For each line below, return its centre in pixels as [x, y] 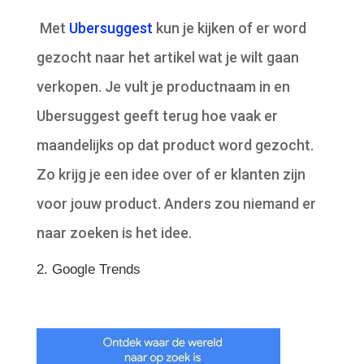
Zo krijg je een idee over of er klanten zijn [171, 174]
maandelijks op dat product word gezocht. [175, 145]
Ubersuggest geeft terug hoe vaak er [157, 115]
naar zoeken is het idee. [114, 232]
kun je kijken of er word [229, 28]
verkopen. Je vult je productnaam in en [163, 86]
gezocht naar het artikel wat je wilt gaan [167, 57]
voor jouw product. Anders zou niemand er [176, 203]
